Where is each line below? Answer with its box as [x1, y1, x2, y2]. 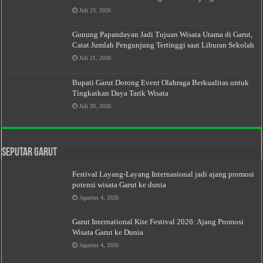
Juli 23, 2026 [79, 7, 112, 14]
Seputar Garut [2, 146, 58, 159]
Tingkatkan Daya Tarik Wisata [72, 88, 169, 97]
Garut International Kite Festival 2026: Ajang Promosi [72, 217, 244, 226]
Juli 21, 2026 [79, 55, 112, 62]
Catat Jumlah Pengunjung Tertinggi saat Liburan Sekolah [72, 41, 255, 50]
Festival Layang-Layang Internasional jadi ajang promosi [72, 169, 255, 178]
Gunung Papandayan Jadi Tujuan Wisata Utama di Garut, [72, 30, 253, 39]
